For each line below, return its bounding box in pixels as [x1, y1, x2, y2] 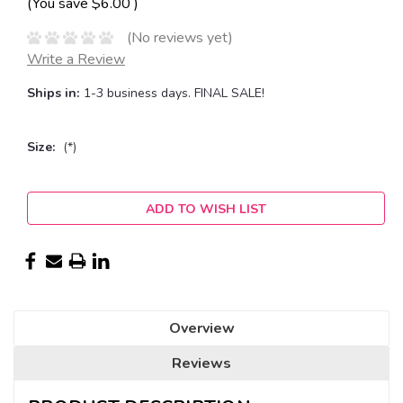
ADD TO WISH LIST [146, 200, 266, 218]
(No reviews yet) [126, 27, 233, 48]
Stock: [27, 210, 64, 228]
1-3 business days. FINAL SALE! [83, 84, 264, 102]
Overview [168, 318, 235, 338]
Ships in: [27, 84, 79, 102]
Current [27, 192, 74, 210]
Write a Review [27, 49, 125, 69]
